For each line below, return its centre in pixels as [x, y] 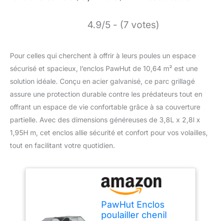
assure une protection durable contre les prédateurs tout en [106, 94]
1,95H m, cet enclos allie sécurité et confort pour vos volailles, [109, 133]
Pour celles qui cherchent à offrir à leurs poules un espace [103, 56]
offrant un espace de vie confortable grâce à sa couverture [105, 107]
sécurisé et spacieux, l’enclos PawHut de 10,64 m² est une [104, 69]
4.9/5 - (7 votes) [123, 25]
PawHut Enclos [133, 205]
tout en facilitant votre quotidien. [62, 146]
